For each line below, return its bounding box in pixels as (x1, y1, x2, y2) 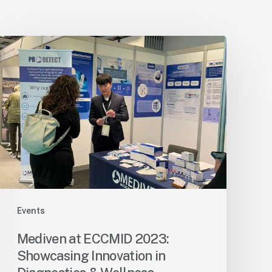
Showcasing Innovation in (16, 248, 166, 264)
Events (16, 206, 45, 216)
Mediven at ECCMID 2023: (16, 231, 169, 247)
